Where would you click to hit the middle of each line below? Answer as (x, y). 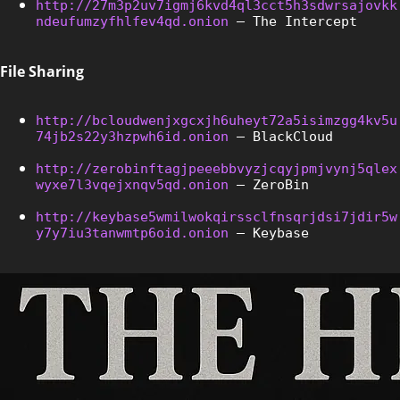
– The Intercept (293, 21)
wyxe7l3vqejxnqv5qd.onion (132, 184)
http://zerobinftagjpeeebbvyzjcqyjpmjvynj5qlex (217, 168)
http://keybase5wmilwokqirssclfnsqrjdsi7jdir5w (217, 217)
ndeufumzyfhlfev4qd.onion (132, 21)
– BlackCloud (281, 136)
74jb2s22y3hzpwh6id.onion (132, 136)
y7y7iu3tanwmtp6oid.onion (132, 233)
